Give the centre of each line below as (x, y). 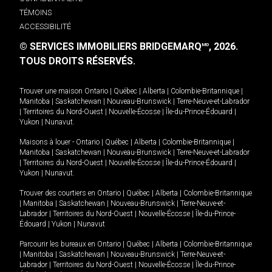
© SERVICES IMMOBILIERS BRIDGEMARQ (110, 47)
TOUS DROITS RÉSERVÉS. (77, 61)
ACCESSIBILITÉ (45, 27)
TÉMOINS (36, 13)
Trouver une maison (51, 91)
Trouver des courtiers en (58, 193)
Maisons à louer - (48, 142)
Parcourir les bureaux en (58, 244)
